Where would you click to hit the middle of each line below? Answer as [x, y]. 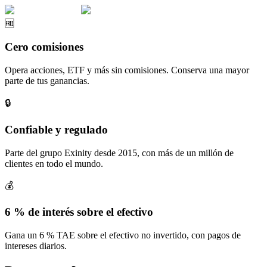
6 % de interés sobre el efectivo [79, 212]
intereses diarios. [36, 246]
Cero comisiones [44, 47]
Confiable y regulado [56, 129]
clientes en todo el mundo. [54, 163]
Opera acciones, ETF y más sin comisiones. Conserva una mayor [127, 70]
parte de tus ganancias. [47, 81]
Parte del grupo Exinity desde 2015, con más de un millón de [119, 153]
